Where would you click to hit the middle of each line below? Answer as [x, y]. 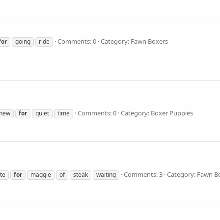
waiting [106, 174]
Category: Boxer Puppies [157, 113]
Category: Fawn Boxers [134, 41]
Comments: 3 [143, 174]
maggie [41, 174]
